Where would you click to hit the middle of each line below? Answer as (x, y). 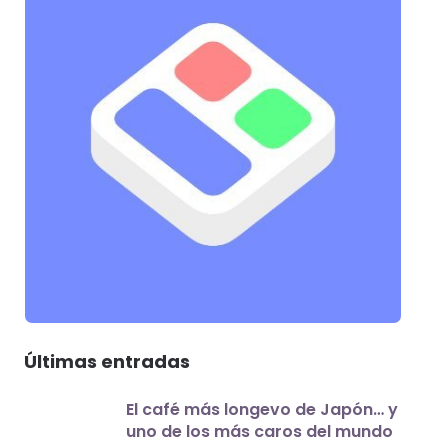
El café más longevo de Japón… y (262, 409)
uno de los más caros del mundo (260, 431)
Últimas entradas (107, 361)
